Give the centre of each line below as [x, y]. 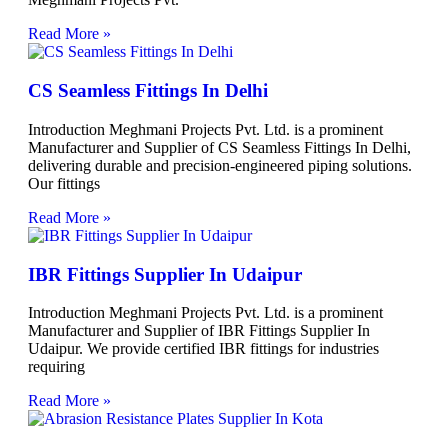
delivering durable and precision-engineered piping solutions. [220, 165]
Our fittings [64, 183]
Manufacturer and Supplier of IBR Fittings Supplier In [199, 331]
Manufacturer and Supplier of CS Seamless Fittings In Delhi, [219, 147]
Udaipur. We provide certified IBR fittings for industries [203, 349]
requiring [56, 367]
